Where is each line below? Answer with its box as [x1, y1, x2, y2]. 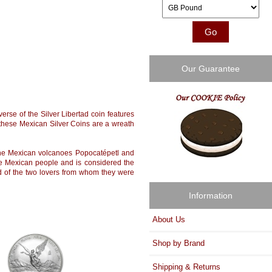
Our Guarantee [182, 64, 240, 74]
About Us [152, 214, 186, 224]
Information [189, 190, 233, 200]
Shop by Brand [152, 238, 205, 248]
